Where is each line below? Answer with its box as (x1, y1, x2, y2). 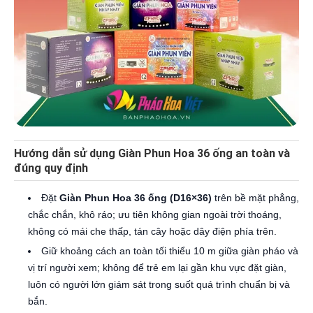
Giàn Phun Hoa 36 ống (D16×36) (59, 192, 212, 204)
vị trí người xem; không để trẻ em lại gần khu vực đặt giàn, (28, 262, 286, 274)
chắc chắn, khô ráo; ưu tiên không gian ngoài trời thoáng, (28, 209, 282, 221)
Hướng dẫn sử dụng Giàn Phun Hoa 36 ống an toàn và (14, 147, 290, 161)
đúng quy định (14, 161, 88, 175)
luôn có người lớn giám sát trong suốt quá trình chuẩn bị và (28, 279, 290, 291)
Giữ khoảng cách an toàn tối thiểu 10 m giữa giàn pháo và (41, 245, 298, 257)
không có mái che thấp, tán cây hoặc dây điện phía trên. (28, 226, 277, 238)
